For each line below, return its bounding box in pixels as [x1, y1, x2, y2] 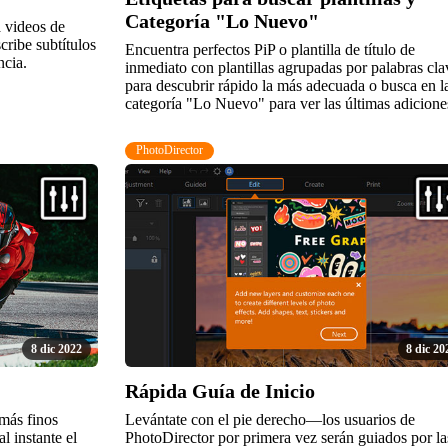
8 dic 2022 [30, 342, 82, 357]
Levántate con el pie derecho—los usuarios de [124, 410, 415, 428]
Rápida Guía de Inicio [124, 379, 315, 402]
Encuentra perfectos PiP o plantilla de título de [124, 41, 415, 59]
